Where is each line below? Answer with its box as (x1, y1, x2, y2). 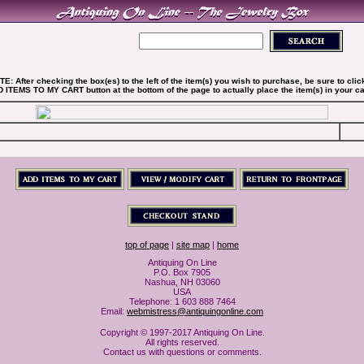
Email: (101, 306, 127, 316)
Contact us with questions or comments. (102, 347, 262, 357)
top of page (125, 240, 169, 249)
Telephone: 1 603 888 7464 (128, 297, 236, 306)
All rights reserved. (145, 337, 219, 347)
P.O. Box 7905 (154, 267, 210, 277)
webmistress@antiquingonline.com (127, 306, 263, 316)
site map (176, 240, 210, 249)
